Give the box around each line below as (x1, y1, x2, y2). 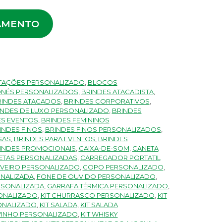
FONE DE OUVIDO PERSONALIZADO (36, 172, 156, 180)
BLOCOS (87, 78, 117, 86)
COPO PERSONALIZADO (82, 163, 164, 171)
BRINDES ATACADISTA (81, 87, 154, 96)
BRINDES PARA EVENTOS (13, 134, 95, 143)
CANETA (132, 144, 159, 152)
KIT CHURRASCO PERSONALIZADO (40, 191, 155, 199)
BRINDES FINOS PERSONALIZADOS (45, 125, 161, 133)
